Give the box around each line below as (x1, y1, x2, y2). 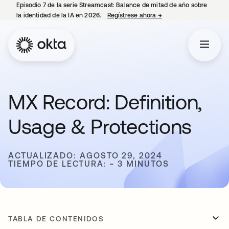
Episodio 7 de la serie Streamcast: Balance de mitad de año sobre (16, 2, 208, 9)
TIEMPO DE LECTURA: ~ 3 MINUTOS (8, 159, 169, 168)
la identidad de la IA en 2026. (16, 12, 103, 19)
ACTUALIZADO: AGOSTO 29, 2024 (8, 151, 163, 160)
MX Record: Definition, (8, 90, 202, 113)
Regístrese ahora (107, 12, 158, 19)
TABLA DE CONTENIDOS (8, 215, 104, 223)
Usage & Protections (8, 115, 192, 138)
